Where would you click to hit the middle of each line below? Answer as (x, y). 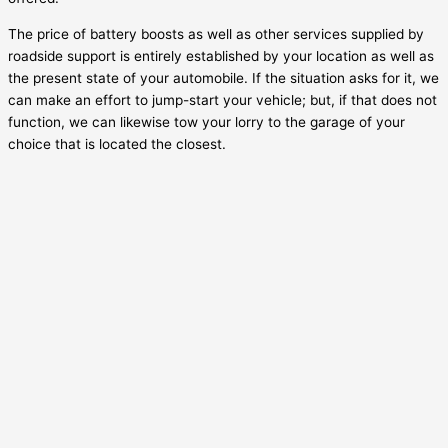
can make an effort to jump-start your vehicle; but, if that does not (222, 99)
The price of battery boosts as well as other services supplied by (216, 33)
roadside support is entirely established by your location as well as (221, 55)
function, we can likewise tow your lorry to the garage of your (206, 121)
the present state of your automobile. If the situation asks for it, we (223, 77)
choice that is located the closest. (117, 143)
